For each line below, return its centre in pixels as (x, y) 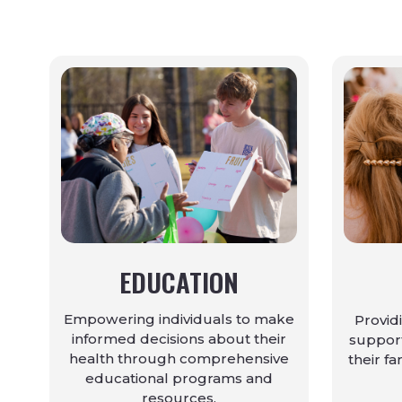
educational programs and (179, 379)
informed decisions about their (179, 339)
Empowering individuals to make (179, 319)
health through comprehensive (179, 359)
